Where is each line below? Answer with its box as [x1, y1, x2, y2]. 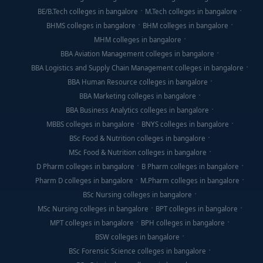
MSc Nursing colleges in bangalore [37, 204, 149, 213]
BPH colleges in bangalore [141, 218, 225, 227]
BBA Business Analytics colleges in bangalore [66, 106, 209, 114]
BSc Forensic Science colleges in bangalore [69, 247, 206, 255]
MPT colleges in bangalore [50, 218, 134, 227]
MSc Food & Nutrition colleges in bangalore [68, 148, 207, 157]
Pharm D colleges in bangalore [35, 176, 133, 185]
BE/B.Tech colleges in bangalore [38, 7, 138, 16]
